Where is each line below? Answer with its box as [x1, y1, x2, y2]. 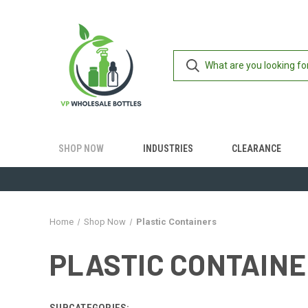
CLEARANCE [232, 143, 282, 154]
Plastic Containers [135, 217, 217, 227]
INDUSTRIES [142, 143, 193, 154]
